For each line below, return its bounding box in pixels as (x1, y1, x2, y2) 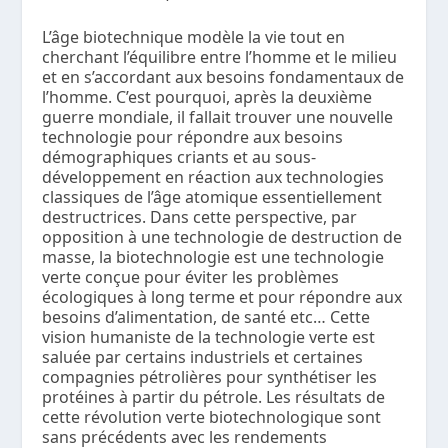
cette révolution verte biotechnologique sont (42, 405, 382, 428)
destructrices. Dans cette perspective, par (42, 205, 358, 228)
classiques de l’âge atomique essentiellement (42, 185, 383, 208)
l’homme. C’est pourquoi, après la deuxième (42, 85, 373, 108)
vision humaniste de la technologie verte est (42, 325, 376, 348)
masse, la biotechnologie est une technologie (42, 245, 385, 268)
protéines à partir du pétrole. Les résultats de (42, 385, 386, 408)
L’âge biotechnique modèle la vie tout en (42, 25, 346, 48)
